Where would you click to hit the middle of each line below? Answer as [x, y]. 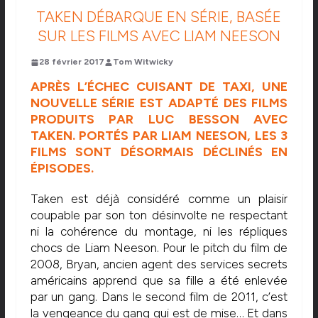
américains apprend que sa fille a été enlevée [159, 281]
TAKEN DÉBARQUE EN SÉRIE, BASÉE [159, 17]
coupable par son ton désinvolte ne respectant [159, 215]
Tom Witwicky [143, 62]
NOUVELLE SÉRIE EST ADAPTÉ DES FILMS [159, 103]
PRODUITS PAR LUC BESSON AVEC [159, 120]
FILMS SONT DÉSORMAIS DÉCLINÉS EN [159, 152]
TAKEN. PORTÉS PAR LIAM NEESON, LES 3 [159, 136]
